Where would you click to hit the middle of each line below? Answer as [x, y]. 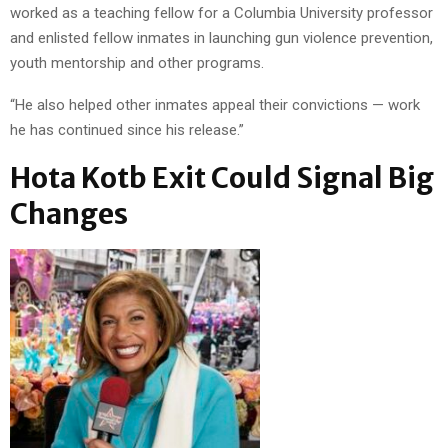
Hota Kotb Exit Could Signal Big [222, 177]
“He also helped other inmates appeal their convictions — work [215, 104]
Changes [69, 213]
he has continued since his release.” [127, 129]
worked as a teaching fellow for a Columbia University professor [221, 12]
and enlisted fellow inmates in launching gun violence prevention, [221, 37]
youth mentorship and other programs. [137, 62]
